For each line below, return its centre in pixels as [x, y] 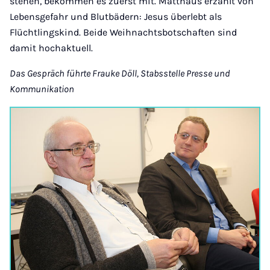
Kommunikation [42, 89]
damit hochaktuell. [51, 48]
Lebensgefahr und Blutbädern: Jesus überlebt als [116, 17]
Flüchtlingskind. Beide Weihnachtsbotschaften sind [123, 32]
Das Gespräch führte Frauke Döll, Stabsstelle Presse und [120, 73]
